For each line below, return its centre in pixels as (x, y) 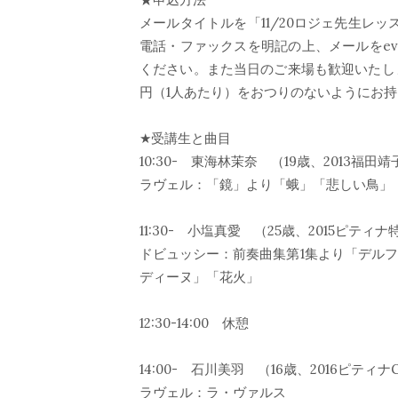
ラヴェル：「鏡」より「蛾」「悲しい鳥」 (266, 184)
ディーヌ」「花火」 (199, 277)
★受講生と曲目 (185, 138)
